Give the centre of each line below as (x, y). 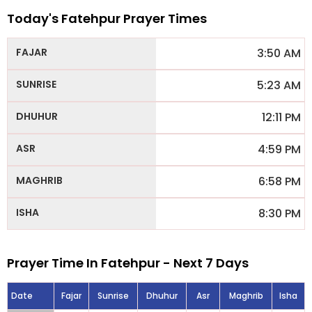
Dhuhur (162, 296)
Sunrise (113, 296)
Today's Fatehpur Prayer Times (107, 18)
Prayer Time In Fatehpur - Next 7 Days (128, 263)
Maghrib (246, 296)
